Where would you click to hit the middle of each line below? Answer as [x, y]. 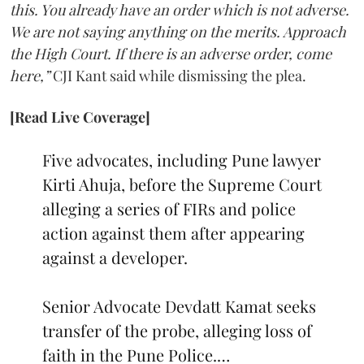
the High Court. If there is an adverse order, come [171, 54]
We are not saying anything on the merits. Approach [178, 32]
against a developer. [115, 257]
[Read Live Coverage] [80, 117]
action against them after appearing [173, 233]
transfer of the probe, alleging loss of [177, 330]
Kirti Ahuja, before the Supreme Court [182, 184]
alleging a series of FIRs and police [169, 208]
